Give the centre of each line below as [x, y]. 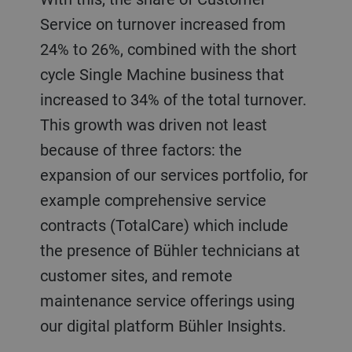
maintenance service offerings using [167, 300]
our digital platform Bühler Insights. [167, 325]
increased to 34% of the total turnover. [173, 99]
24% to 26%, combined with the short [168, 49]
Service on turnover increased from [163, 24]
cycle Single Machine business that [162, 74]
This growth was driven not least [153, 124]
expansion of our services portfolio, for [174, 174]
